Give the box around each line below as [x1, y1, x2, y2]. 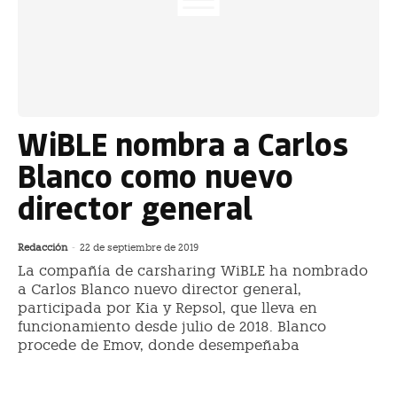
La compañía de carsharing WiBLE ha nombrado [18, 262, 368, 280]
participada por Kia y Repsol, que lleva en [18, 300, 317, 317]
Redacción [18, 242, 67, 254]
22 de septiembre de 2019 [80, 242, 198, 254]
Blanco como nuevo [18, 154, 293, 197]
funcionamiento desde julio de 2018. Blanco [18, 318, 326, 336]
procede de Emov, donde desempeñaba [18, 337, 300, 354]
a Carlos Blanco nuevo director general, [18, 281, 301, 299]
